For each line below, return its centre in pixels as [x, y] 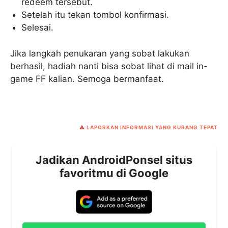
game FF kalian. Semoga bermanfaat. [87, 79]
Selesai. [38, 27]
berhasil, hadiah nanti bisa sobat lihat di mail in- [109, 66]
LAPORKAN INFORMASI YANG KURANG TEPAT [152, 127]
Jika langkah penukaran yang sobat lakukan [100, 53]
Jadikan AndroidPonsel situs [114, 160]
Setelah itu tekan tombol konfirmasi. [95, 15]
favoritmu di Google [114, 173]
